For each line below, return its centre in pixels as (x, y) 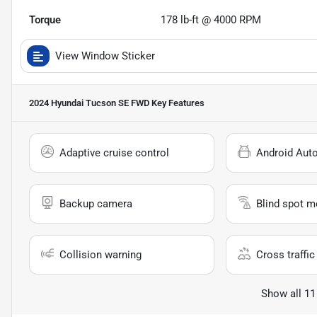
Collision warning (100, 254)
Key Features (177, 103)
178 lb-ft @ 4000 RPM (211, 19)
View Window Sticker (105, 56)
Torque (45, 19)
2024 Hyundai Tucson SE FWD (89, 103)
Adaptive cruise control (114, 152)
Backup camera (96, 203)
